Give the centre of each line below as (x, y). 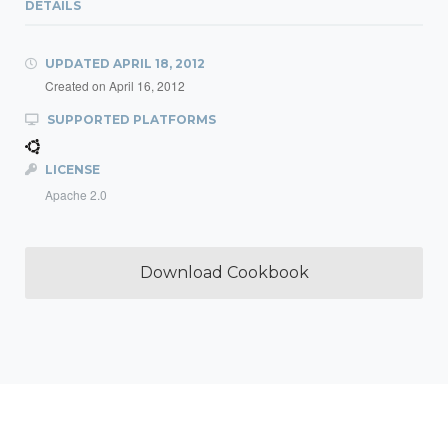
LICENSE (71, 169)
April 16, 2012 (147, 85)
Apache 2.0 (76, 194)
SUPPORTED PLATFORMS (130, 119)
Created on (77, 85)
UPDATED (77, 63)
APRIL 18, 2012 (159, 63)
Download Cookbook (224, 272)
